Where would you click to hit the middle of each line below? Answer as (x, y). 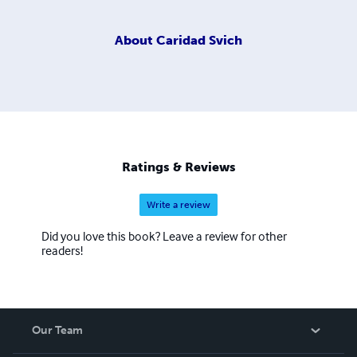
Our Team (57, 331)
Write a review (178, 205)
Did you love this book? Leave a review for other (164, 236)
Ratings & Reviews (178, 167)
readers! (62, 251)
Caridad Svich (199, 40)
